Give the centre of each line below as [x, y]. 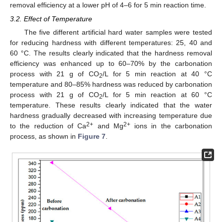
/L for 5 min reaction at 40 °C [157, 74]
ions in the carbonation [171, 126]
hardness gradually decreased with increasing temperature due [111, 116]
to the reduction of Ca [48, 126]
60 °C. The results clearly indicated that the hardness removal [111, 53]
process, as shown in [44, 137]
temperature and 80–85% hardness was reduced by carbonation [111, 84]
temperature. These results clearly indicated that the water [111, 105]
